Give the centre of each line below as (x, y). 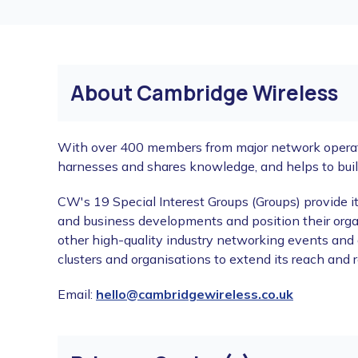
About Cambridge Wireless (204, 93)
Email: (77, 294)
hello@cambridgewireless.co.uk (195, 294)
